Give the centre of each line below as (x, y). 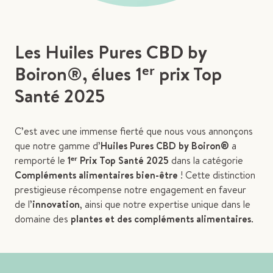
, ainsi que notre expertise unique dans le (165, 204)
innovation (56, 204)
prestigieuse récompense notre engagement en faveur (130, 190)
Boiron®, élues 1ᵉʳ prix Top (118, 74)
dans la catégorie (206, 161)
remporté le (41, 161)
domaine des (41, 219)
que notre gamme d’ (58, 146)
